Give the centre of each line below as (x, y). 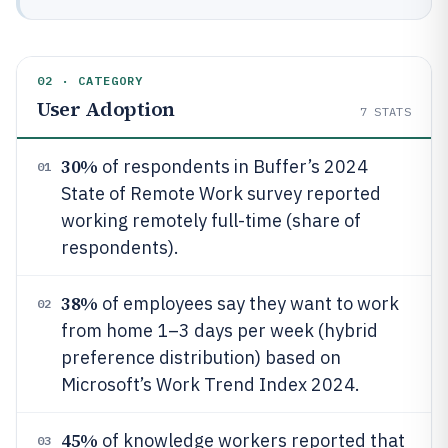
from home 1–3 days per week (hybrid (219, 330)
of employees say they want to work (248, 303)
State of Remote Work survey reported (221, 193)
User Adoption (106, 109)
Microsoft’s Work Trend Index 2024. (210, 384)
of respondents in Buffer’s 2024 (232, 166)
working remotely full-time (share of (211, 220)
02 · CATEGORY (90, 80)
